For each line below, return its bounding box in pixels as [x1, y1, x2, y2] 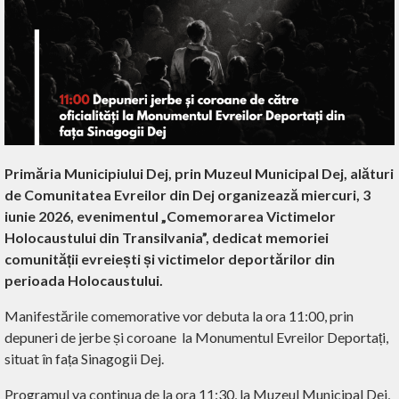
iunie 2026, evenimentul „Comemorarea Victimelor [4, 208, 336, 225]
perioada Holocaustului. [4, 272, 163, 289]
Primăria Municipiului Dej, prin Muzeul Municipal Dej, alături [4, 165, 394, 183]
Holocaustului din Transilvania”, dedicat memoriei [4, 229, 329, 247]
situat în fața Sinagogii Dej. [4, 350, 164, 368]
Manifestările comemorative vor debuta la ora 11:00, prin [4, 307, 354, 325]
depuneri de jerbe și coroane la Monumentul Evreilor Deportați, [4, 329, 388, 346]
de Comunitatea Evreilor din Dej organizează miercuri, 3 [4, 186, 370, 204]
